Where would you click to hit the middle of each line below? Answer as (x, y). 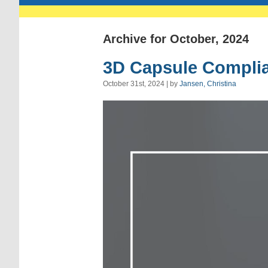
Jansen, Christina (208, 83)
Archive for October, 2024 (176, 39)
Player (114, 118)
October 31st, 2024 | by (141, 83)
